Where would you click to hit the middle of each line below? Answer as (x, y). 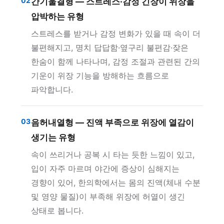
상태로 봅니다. (57, 210)
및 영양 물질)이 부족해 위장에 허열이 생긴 (108, 196)
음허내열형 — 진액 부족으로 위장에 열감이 (112, 122)
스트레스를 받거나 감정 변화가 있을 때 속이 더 (115, 33)
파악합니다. (52, 89)
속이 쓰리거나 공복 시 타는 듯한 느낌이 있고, (112, 154)
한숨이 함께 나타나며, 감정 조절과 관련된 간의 (115, 61)
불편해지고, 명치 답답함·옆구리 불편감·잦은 (109, 47)
